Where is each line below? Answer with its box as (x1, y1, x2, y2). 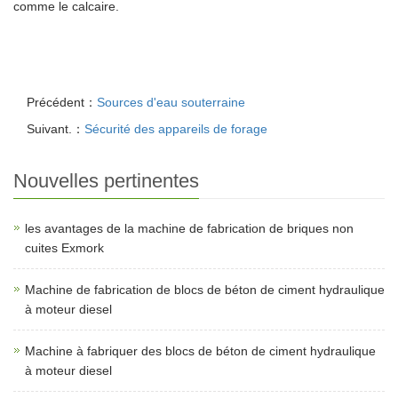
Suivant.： (27, 122, 84, 136)
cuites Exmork (25, 241, 104, 255)
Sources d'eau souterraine (97, 95, 245, 109)
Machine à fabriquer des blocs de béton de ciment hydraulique (25, 344, 376, 358)
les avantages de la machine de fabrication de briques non (25, 221, 354, 235)
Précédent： (27, 95, 97, 109)
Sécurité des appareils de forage (84, 122, 267, 136)
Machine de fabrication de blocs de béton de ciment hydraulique (25, 283, 385, 297)
